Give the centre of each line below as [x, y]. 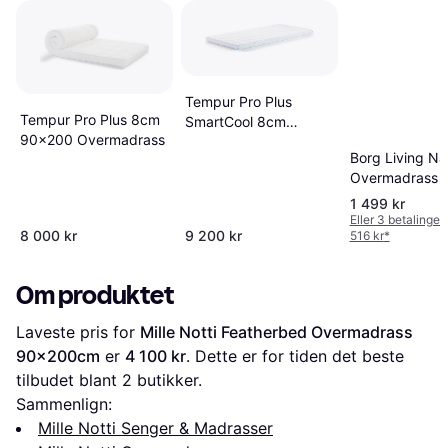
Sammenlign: [64, 403]
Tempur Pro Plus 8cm [90, 120]
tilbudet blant [69, 379]
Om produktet [95, 295]
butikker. [167, 379]
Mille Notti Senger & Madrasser [155, 427]
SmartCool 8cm [235, 122]
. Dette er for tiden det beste [295, 355]
